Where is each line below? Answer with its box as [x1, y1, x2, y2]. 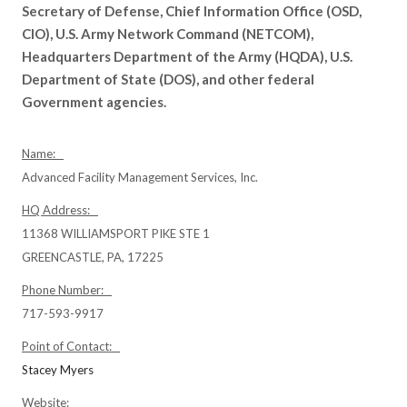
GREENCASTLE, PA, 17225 [22, 250, 164, 264]
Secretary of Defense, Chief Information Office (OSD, [22, 3, 362, 19]
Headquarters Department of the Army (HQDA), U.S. [22, 48, 352, 65]
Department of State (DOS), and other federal [22, 71, 314, 87]
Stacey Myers [22, 362, 94, 377]
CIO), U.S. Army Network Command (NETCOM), [22, 25, 313, 42]
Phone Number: [22, 283, 112, 297]
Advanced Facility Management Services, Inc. [22, 170, 258, 184]
